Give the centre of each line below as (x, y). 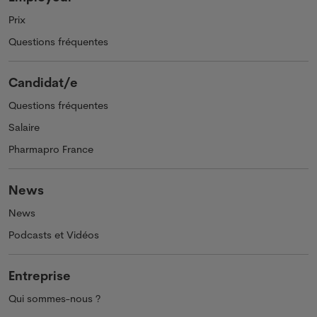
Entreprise (40, 275)
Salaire (24, 127)
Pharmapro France (51, 149)
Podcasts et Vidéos (54, 235)
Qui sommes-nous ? (54, 298)
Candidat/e (43, 82)
